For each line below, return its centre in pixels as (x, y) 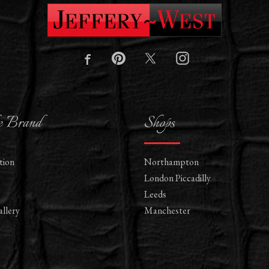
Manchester (167, 211)
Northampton (171, 162)
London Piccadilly (177, 178)
